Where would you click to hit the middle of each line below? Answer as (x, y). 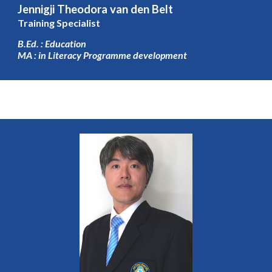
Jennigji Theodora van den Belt (96, 9)
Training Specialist (59, 22)
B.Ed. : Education (52, 44)
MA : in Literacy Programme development (105, 55)
